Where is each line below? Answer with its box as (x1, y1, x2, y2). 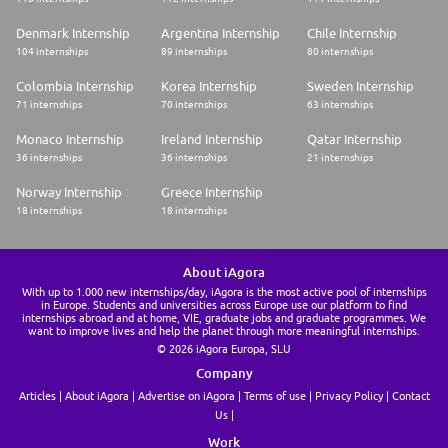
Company (195, 365, 253, 382)
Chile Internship (306, 25, 397, 42)
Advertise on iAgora (137, 389, 235, 403)
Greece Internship (161, 184, 264, 201)
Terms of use (243, 389, 306, 403)
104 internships (16, 45, 88, 58)
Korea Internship (161, 78, 258, 95)
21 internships (306, 151, 373, 164)
